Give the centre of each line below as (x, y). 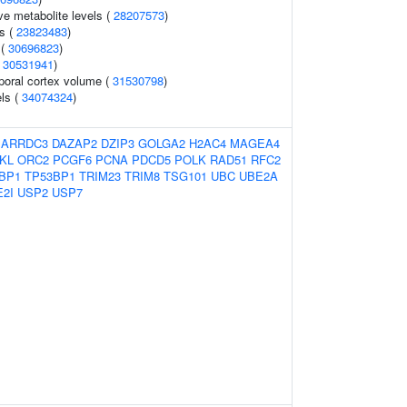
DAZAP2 (74, 143)
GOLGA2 (162, 143)
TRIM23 (100, 176)
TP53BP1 (50, 176)
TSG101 (185, 176)
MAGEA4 (255, 143)
